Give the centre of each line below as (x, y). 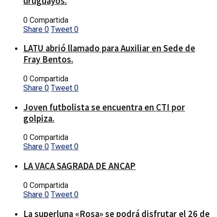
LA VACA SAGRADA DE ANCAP (79, 166)
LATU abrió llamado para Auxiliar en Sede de (109, 48)
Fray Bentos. (48, 60)
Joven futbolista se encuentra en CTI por (104, 107)
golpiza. (39, 118)
